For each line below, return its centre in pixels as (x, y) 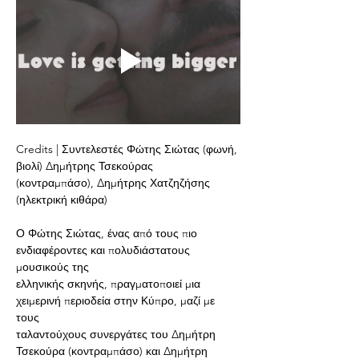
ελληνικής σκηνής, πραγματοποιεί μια (110, 283)
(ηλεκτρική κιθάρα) (62, 199)
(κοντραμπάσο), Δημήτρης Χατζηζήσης (115, 182)
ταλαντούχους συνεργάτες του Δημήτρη (117, 334)
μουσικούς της (52, 266)
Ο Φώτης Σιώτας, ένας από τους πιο (108, 233)
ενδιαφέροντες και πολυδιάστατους (105, 250)
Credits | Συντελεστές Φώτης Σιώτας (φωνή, (128, 149)
